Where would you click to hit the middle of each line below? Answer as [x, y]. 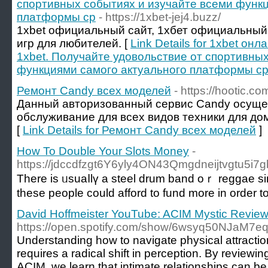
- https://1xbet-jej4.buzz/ [160, 17]
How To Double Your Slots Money [103, 151]
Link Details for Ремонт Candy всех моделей [139, 130]
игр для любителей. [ [74, 43]
